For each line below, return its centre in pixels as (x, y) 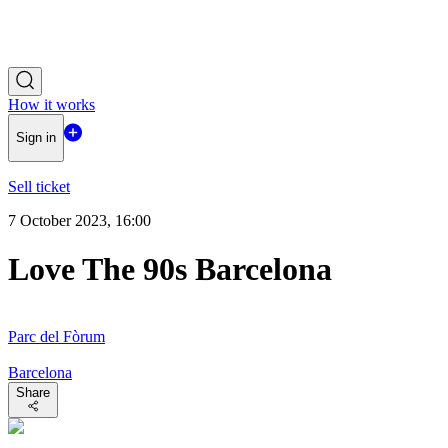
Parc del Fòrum (56, 336)
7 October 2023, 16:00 (79, 220)
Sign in (36, 138)
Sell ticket (39, 186)
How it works (51, 104)
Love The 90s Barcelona (170, 269)
